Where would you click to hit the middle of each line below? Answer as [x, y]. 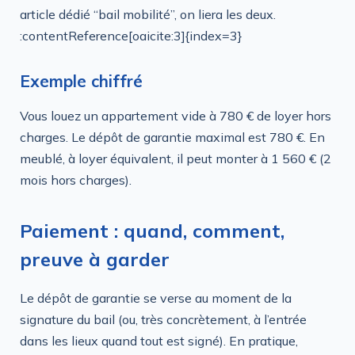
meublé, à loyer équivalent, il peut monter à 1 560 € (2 [176, 158]
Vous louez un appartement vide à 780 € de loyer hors [176, 115]
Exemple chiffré [81, 81]
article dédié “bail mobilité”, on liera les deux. [148, 15]
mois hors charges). [76, 179]
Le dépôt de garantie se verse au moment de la [156, 298]
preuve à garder [95, 259]
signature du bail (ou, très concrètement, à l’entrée [163, 319]
